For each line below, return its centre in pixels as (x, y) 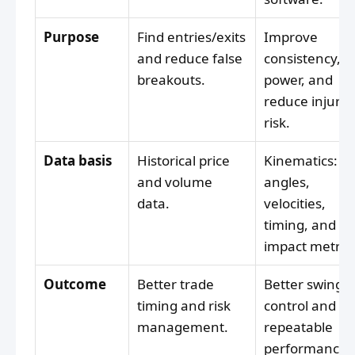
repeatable (298, 327)
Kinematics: (301, 161)
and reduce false (190, 59)
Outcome (75, 284)
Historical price (183, 161)
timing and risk (184, 306)
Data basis (78, 161)
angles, (287, 182)
